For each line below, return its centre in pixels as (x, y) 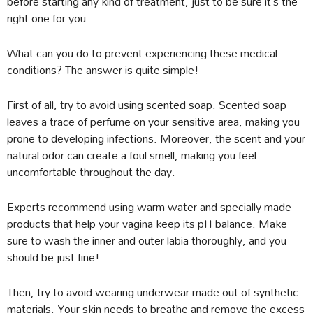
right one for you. (48, 18)
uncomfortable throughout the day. (91, 172)
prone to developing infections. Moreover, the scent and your (156, 138)
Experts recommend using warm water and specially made (149, 207)
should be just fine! (53, 257)
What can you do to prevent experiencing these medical (142, 53)
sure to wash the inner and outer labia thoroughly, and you (147, 240)
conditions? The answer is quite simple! (103, 70)
